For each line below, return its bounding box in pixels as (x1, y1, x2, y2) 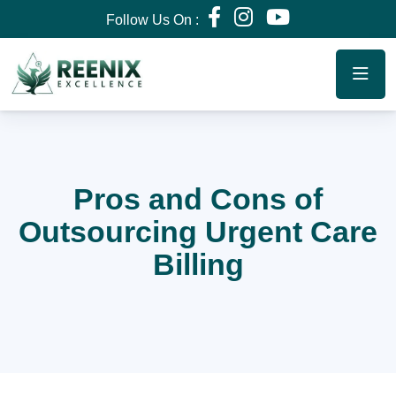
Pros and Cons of (73, 182, 323, 217)
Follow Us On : (106, 12, 199, 27)
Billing (152, 247, 244, 282)
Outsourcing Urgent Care (19, 215, 377, 249)
